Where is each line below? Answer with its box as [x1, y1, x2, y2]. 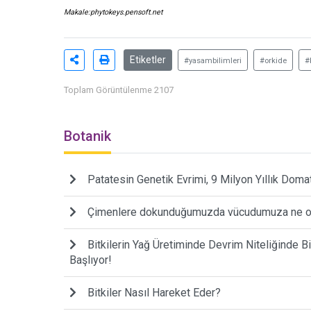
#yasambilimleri [184, 56, 242, 65]
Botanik [64, 127, 111, 144]
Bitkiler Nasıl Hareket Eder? [87, 285, 221, 299]
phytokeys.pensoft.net [90, 7, 162, 17]
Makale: [64, 7, 90, 17]
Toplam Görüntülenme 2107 [64, 84, 174, 95]
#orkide [260, 56, 287, 65]
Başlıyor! [69, 253, 112, 267]
